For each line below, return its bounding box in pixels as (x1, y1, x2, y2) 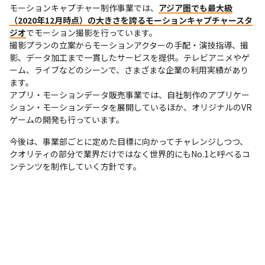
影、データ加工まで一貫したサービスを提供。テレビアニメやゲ (9, 51, 250, 63)
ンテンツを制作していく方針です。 (9, 160, 141, 172)
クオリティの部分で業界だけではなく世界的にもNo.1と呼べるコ (9, 147, 250, 160)
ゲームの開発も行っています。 (9, 113, 124, 125)
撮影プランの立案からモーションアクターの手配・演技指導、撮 (9, 38, 248, 51)
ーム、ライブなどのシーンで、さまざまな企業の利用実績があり (9, 63, 248, 76)
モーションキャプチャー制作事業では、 (9, 1, 159, 14)
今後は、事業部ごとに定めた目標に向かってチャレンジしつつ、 (9, 135, 248, 147)
